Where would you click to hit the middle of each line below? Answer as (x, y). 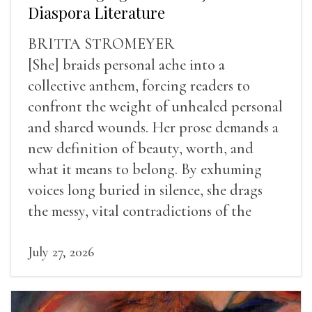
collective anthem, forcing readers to (139, 86)
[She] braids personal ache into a (126, 65)
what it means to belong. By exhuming (145, 170)
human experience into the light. (128, 232)
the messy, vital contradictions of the (140, 211)
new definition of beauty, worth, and (141, 149)
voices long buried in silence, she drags (145, 190)
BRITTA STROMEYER (101, 44)
